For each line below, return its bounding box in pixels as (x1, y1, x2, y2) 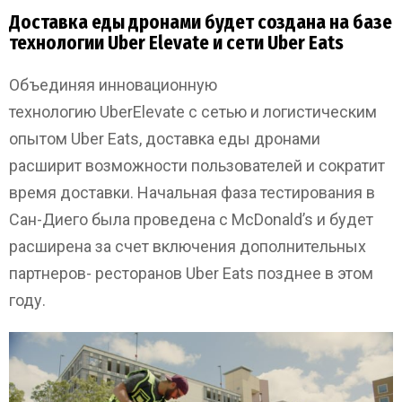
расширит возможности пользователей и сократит (9, 156, 385, 176)
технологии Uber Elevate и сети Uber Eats (9, 31, 344, 56)
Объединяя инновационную (9, 75, 217, 95)
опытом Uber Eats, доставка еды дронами (9, 129, 320, 149)
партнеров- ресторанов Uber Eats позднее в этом (9, 264, 373, 284)
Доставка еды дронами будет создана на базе (9, 11, 392, 35)
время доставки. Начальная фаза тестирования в (9, 183, 375, 203)
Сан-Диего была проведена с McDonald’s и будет (9, 210, 373, 230)
